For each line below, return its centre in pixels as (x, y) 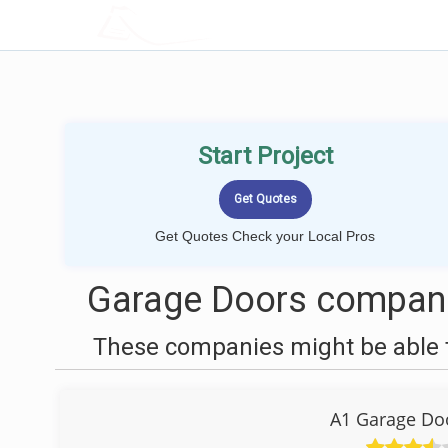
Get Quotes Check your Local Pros (265, 236)
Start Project (265, 156)
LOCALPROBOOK (213, 24)
